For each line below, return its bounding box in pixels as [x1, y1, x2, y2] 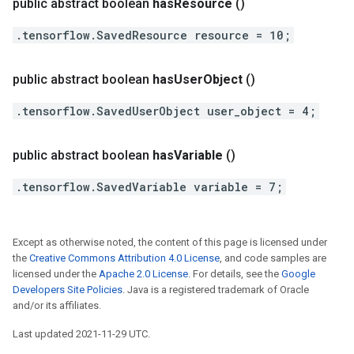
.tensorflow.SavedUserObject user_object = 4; [16, 104, 316, 119]
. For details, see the [188, 268, 281, 280]
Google [281, 268, 315, 280]
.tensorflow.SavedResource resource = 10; [16, 28, 291, 43]
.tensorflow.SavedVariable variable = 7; [16, 179, 283, 194]
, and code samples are [220, 252, 326, 264]
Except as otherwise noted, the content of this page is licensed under [13, 236, 327, 248]
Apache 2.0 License [99, 268, 188, 280]
